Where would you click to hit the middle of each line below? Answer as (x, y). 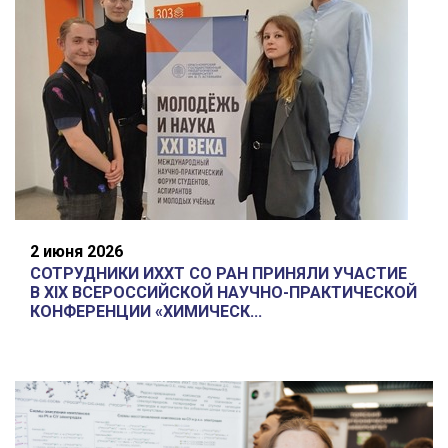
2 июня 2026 (76, 252)
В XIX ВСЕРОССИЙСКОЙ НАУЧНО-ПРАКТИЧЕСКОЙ (223, 293)
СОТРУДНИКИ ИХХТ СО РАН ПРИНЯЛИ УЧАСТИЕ (218, 274)
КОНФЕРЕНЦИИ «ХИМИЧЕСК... (146, 312)
